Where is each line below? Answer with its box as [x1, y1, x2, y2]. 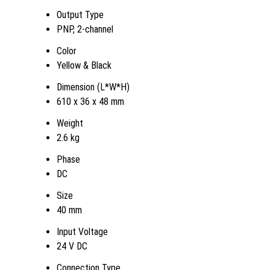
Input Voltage [57, 225, 108, 237]
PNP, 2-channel [57, 23, 113, 35]
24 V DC [57, 240, 87, 252]
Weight [57, 117, 83, 129]
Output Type [57, 8, 104, 20]
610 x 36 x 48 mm [57, 95, 124, 107]
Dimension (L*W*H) [57, 81, 130, 93]
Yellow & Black [57, 59, 111, 71]
